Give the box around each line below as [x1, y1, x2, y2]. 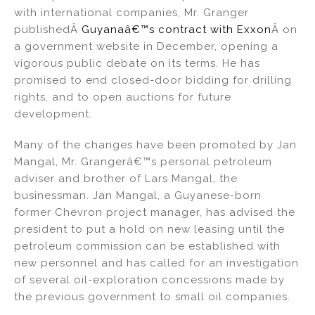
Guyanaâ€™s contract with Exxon [82, 22, 271, 36]
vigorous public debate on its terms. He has [14, 56, 260, 70]
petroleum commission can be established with [14, 240, 281, 253]
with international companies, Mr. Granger [14, 6, 249, 19]
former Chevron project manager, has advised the [14, 206, 295, 219]
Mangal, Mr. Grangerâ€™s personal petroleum [14, 155, 272, 169]
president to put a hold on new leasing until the [14, 223, 285, 236]
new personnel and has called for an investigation [14, 257, 299, 270]
